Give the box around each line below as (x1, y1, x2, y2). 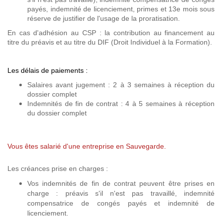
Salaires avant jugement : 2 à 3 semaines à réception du (27, 81, 215, 89)
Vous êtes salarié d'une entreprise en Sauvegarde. (7, 142, 166, 150)
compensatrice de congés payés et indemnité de (27, 199, 215, 207)
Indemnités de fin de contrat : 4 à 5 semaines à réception (27, 100, 215, 108)
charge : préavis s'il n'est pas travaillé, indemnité (27, 189, 215, 197)
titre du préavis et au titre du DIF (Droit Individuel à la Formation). (7, 38, 212, 46)
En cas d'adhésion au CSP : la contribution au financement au (7, 29, 215, 37)
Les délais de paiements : (7, 66, 88, 74)
